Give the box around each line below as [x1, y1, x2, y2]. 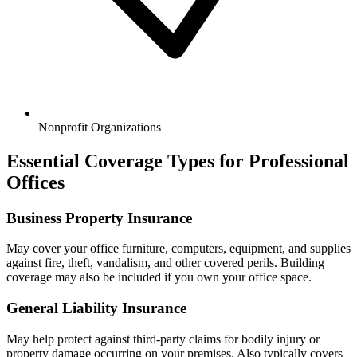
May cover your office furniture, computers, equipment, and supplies [6, 241, 351, 256]
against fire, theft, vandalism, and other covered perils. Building [6, 256, 324, 270]
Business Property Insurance [6, 209, 192, 226]
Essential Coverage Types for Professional [6, 150, 349, 171]
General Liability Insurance [6, 299, 186, 316]
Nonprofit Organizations [38, 120, 161, 134]
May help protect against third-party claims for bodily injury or [6, 331, 320, 346]
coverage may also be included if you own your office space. [6, 270, 312, 284]
